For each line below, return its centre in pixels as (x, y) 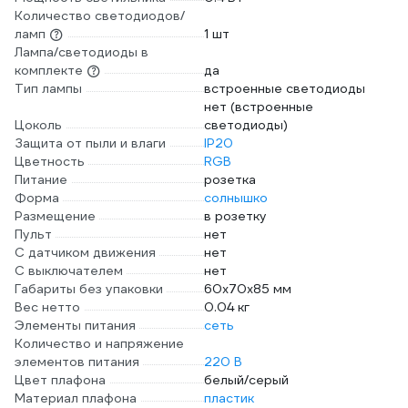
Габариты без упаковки (89, 289)
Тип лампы (48, 88)
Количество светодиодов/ (100, 15)
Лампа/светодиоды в (82, 52)
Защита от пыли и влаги (90, 143)
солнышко (236, 198)
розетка (230, 179)
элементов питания (77, 362)
